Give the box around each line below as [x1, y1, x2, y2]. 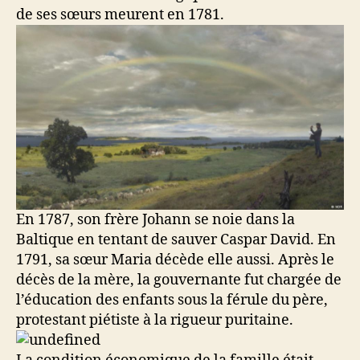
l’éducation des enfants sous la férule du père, [16, 290, 328, 309]
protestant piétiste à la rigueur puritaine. [16, 310, 293, 329]
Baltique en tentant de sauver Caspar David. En [16, 230, 336, 249]
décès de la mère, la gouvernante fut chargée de [16, 270, 342, 289]
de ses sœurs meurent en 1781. [16, 6, 224, 25]
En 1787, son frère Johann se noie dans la [16, 210, 295, 229]
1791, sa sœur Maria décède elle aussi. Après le [16, 250, 334, 269]
